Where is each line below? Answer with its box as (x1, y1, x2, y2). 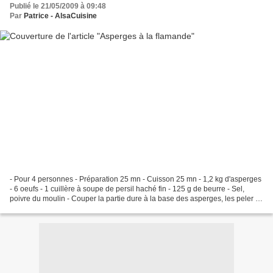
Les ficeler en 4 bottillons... (10, 204, 97, 213)
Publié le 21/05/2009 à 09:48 (10, 2, 106, 11)
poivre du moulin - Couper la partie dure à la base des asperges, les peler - (10, 194, 258, 203)
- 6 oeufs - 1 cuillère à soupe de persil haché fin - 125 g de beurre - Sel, (10, 184, 244, 193)
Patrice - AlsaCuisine (24, 12, 97, 21)
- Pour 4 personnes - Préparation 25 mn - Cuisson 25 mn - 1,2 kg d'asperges (10, 174, 261, 183)
